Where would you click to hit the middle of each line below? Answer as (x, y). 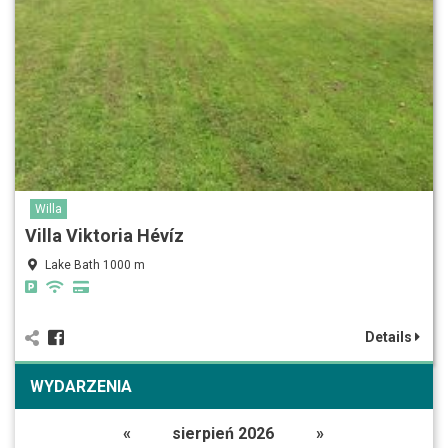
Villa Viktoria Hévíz (104, 235)
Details (390, 336)
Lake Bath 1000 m (95, 264)
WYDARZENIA (81, 386)
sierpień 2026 (222, 433)
